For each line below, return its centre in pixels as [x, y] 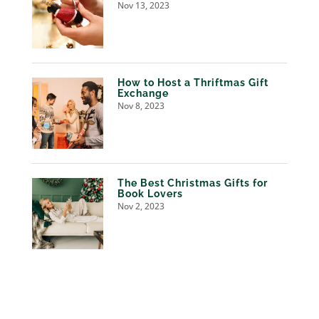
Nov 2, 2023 [141, 206]
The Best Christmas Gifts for [192, 183]
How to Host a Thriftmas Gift [193, 83]
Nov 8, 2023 [141, 106]
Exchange [143, 94]
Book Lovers [150, 194]
